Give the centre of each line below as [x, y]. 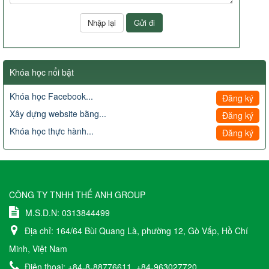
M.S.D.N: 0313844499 [68, 213]
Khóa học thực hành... [52, 131]
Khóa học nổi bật [42, 72]
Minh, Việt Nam [38, 249]
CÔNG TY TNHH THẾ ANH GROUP [77, 195]
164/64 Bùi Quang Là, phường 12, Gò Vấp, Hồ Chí [152, 231]
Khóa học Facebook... [51, 96]
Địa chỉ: [40, 231]
